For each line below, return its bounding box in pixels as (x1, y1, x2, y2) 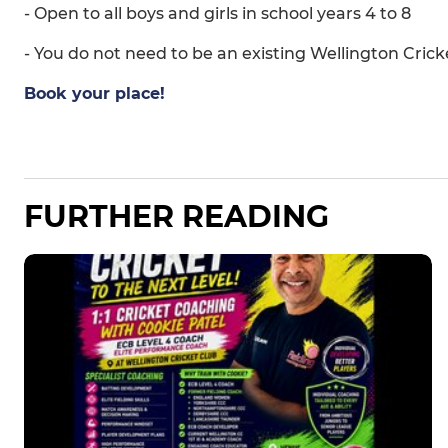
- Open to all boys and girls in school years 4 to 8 (24, 4, 411, 24)
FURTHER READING (24, 198, 329, 236)
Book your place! (24, 84, 165, 104)
